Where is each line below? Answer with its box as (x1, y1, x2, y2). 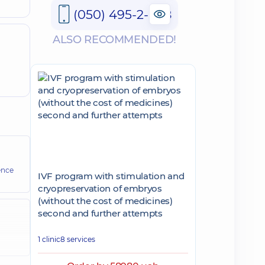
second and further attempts (38, 208, 163, 219)
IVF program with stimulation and (38, 170, 185, 182)
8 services (60, 235, 95, 244)
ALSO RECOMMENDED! (53, 33, 176, 46)
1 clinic (38, 235, 60, 244)
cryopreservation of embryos (38, 183, 162, 194)
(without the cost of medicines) (38, 195, 173, 206)
